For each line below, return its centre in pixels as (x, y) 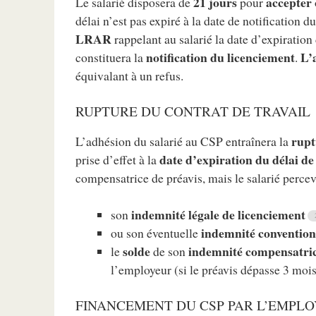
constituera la (110, 57)
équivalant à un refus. (130, 76)
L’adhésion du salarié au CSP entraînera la (184, 141)
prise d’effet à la (118, 159)
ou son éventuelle (156, 233)
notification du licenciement (219, 57)
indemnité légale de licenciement (219, 215)
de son (170, 251)
